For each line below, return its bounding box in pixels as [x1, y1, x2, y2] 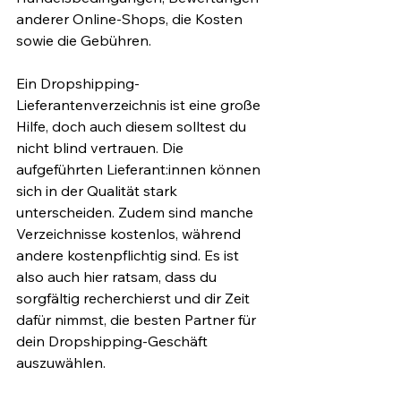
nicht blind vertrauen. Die [16, 138, 187, 157]
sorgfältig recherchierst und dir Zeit [16, 288, 253, 307]
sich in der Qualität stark [16, 181, 181, 200]
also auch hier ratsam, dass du [16, 267, 220, 286]
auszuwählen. [16, 353, 106, 371]
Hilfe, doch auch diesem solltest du [16, 116, 250, 135]
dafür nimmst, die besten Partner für [16, 310, 260, 328]
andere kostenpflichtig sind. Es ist [16, 245, 243, 264]
